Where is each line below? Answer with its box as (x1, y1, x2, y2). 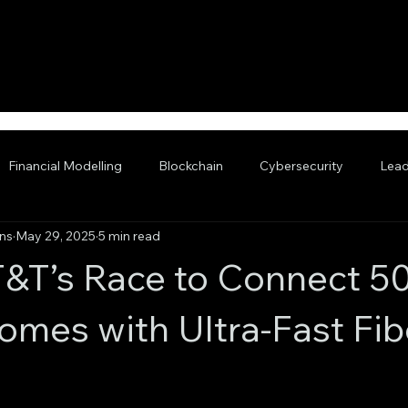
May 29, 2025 (15, 228, 96, 245)
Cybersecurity (260, 158, 343, 175)
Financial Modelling (8, 158, 122, 175)
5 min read (98, 228, 160, 245)
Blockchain (158, 158, 223, 175)
